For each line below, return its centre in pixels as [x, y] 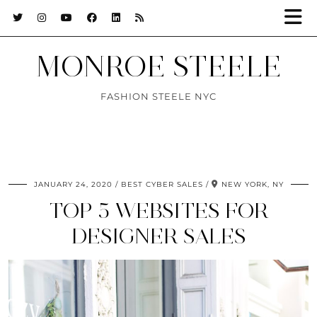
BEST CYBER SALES [162, 184]
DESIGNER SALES [158, 236]
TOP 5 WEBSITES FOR [158, 211]
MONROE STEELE [158, 67]
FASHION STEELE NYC [158, 96]
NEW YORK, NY [252, 184]
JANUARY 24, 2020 [73, 184]
